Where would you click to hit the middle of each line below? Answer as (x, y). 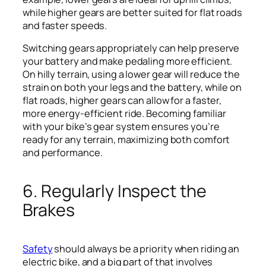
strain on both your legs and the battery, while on (132, 87)
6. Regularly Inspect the (115, 191)
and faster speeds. (65, 25)
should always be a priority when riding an (146, 248)
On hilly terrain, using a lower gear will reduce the (131, 74)
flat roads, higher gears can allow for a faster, (122, 100)
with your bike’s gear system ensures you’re (121, 126)
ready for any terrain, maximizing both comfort (126, 139)
